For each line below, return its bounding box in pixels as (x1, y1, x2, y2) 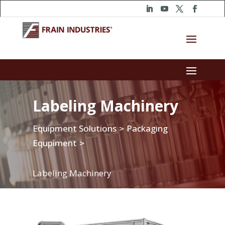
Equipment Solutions (32, 123, 117, 135)
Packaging (126, 123, 168, 135)
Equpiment (32, 137, 77, 149)
